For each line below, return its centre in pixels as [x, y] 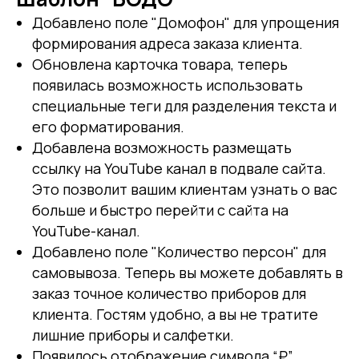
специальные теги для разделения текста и [184, 105]
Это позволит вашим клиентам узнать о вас [185, 189]
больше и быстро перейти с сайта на [160, 210]
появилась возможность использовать [167, 85]
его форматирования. [108, 126]
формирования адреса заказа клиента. [167, 43]
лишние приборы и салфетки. [133, 335]
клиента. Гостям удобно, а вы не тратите [175, 314]
